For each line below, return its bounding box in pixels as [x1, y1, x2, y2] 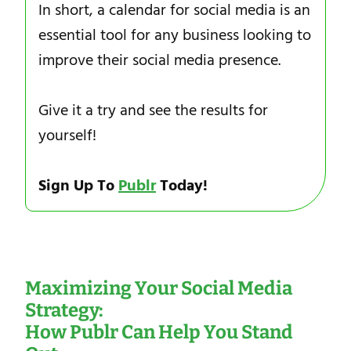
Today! [156, 172, 208, 198]
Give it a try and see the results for [38, 97, 268, 123]
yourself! [38, 122, 96, 148]
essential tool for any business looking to [38, 22, 311, 48]
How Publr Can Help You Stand [25, 320, 293, 343]
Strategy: [25, 299, 103, 321]
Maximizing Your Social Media [25, 277, 292, 299]
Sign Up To [38, 172, 118, 198]
